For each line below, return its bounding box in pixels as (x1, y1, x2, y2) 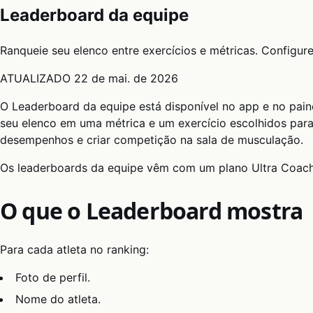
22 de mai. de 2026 (74, 71, 178, 85)
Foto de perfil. (15, 270, 91, 285)
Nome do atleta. (15, 291, 101, 306)
